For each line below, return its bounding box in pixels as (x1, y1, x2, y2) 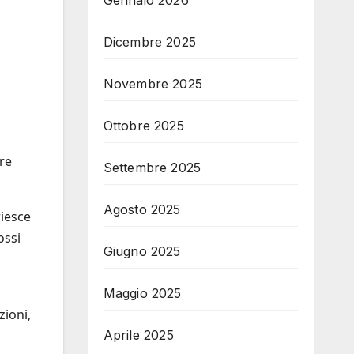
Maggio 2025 (103, 285, 182, 301)
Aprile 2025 (103, 327, 174, 343)
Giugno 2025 (103, 243, 181, 259)
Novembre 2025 (103, 76, 203, 92)
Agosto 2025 (103, 201, 181, 217)
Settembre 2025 (103, 160, 201, 175)
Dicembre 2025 (103, 34, 197, 50)
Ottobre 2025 (103, 118, 184, 134)
